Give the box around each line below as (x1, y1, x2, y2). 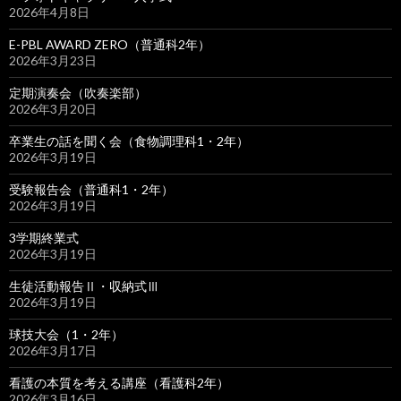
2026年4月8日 (9, 4, 90, 20)
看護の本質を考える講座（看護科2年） (9, 375, 229, 390)
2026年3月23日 (9, 53, 97, 68)
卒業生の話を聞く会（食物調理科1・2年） (9, 133, 249, 149)
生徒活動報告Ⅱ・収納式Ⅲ (9, 278, 159, 294)
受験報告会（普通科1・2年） (9, 182, 174, 197)
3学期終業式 (9, 230, 79, 245)
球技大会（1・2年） (9, 327, 124, 342)
